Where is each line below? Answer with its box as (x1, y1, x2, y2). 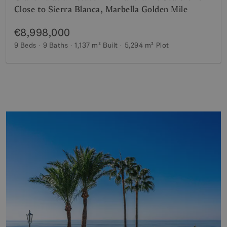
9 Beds (14, 40, 36, 50)
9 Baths (43, 40, 68, 50)
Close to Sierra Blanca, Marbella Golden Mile (14, 4, 188, 15)
